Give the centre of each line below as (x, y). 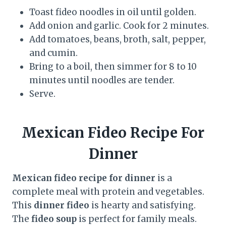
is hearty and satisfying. (143, 205)
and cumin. (53, 53)
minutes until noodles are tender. (102, 80)
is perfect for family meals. (137, 219)
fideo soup (54, 219)
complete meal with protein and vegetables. (108, 191)
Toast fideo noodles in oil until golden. (113, 12)
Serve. (42, 94)
